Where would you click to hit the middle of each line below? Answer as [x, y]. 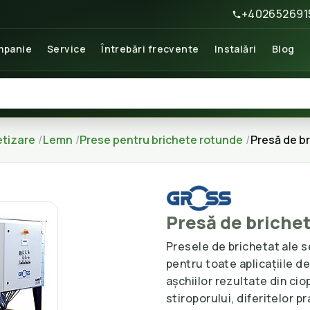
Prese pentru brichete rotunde [162, 139]
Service [66, 49]
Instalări [235, 49]
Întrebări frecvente [150, 49]
